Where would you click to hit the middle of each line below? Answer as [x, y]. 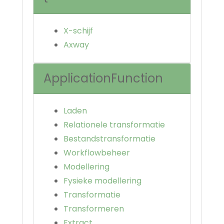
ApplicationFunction [103, 78]
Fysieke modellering [102, 181]
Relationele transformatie [114, 125]
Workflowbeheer [97, 153]
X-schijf [78, 30]
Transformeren [94, 209]
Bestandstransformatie [109, 139]
